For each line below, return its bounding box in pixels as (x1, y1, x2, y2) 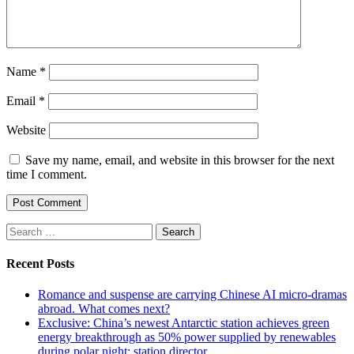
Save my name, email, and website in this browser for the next (25, 153, 334, 167)
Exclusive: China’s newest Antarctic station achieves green (38, 316, 330, 330)
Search (6, 222, 40, 236)
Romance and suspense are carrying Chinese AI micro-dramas (38, 288, 347, 302)
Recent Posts (6, 257, 74, 271)
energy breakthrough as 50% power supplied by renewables (38, 330, 336, 345)
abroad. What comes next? (38, 302, 170, 316)
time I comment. (6, 167, 87, 181)
